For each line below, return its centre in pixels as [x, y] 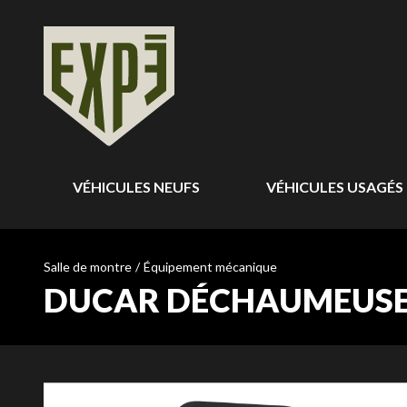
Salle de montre [88, 267]
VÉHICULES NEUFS [136, 187]
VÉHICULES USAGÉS [334, 187]
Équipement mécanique [210, 267]
